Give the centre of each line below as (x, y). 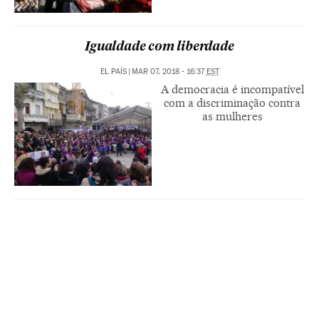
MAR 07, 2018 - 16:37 (169, 71)
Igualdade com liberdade (159, 47)
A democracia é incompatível (232, 89)
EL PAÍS (113, 71)
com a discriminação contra (232, 103)
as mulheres (232, 116)
